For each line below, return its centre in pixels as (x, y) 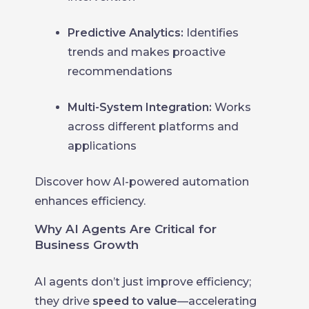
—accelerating (217, 301)
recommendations (120, 71)
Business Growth (87, 245)
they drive (63, 301)
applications (102, 146)
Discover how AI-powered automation (142, 182)
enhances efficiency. (90, 201)
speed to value (135, 301)
